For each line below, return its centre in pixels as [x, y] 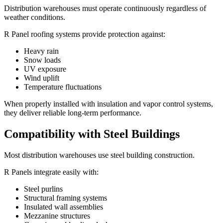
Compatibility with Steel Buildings [92, 134]
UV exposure [45, 69]
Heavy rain [41, 51]
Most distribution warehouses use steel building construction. [99, 155]
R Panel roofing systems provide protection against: [85, 34]
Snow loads [42, 60]
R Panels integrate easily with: [51, 172]
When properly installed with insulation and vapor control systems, [109, 104]
